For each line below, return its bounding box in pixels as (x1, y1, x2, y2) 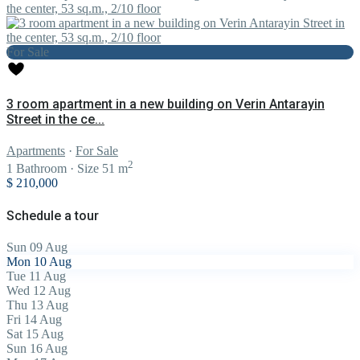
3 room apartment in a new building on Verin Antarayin (6, 96, 325, 112)
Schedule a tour (6, 207, 99, 223)
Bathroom (13, 162, 67, 176)
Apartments (6, 143, 65, 157)
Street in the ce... (6, 111, 104, 127)
